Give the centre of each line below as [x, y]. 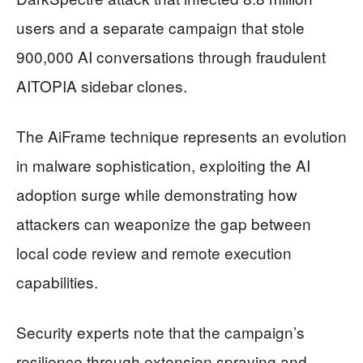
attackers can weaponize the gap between [164, 224]
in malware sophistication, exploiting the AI [163, 165]
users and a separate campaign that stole [160, 28]
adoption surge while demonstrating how [157, 194]
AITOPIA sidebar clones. [102, 86]
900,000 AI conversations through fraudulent [171, 57]
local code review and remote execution [154, 253]
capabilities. [57, 282]
